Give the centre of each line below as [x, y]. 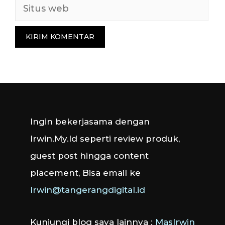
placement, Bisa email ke [85, 173]
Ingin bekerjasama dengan [90, 121]
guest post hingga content [89, 155]
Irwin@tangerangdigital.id [88, 190]
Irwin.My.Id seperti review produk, [105, 138]
